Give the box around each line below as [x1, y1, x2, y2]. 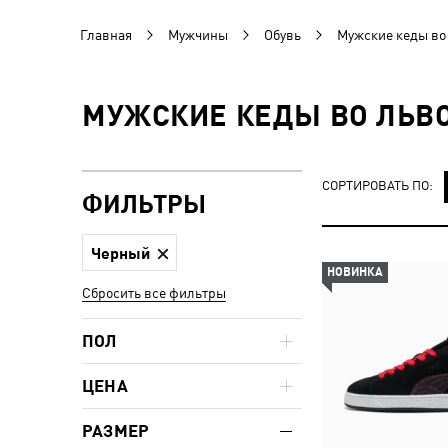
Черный [91, 243, 150, 262]
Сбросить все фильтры [82, 285, 226, 301]
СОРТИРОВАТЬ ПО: [322, 177, 433, 193]
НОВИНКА [327, 265, 383, 279]
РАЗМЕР [82, 421, 150, 441]
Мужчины [168, 27, 228, 43]
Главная [80, 27, 132, 43]
